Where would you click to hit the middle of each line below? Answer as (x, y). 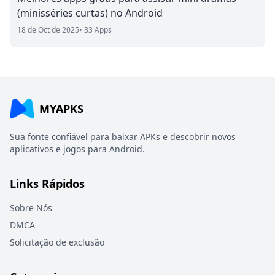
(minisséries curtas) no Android (90, 13)
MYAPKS (61, 109)
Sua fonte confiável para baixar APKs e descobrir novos (123, 137)
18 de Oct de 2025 (48, 30)
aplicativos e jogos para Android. (77, 149)
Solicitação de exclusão (57, 242)
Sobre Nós (31, 208)
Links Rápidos (47, 184)
